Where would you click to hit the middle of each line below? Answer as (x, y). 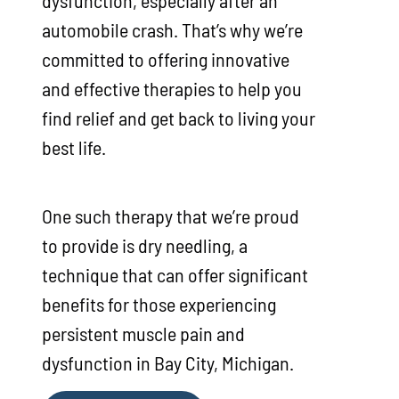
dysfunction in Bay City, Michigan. (167, 362)
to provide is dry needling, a (144, 244)
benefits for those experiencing (159, 303)
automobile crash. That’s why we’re (172, 29)
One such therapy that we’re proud (170, 215)
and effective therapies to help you (171, 88)
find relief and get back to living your (178, 117)
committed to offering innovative (165, 58)
